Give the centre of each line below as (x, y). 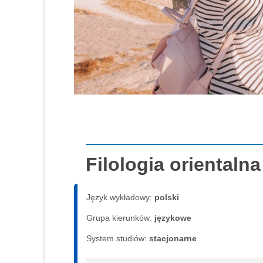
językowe (173, 218)
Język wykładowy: (120, 198)
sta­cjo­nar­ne (173, 239)
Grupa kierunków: (120, 218)
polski (167, 198)
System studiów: (118, 239)
